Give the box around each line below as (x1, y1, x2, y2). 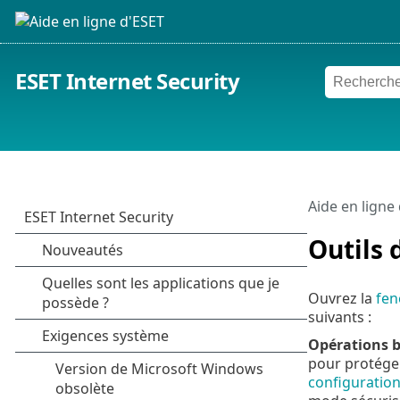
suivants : (307, 306, 371, 327)
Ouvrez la (307, 287, 376, 308)
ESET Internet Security (15, 66, 240, 96)
